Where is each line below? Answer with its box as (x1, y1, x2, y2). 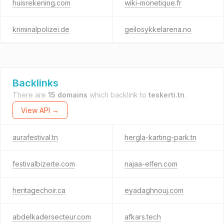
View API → (21, 106, 59, 114)
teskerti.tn (148, 90, 184, 99)
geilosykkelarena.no (124, 25, 191, 33)
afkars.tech (124, 212, 161, 221)
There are (12, 90, 48, 99)
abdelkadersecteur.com (12, 212, 91, 221)
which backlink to (87, 90, 148, 99)
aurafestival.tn (12, 133, 58, 141)
